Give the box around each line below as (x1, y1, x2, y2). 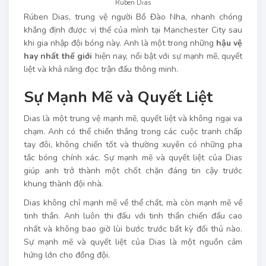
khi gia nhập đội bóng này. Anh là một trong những (24, 37, 216, 49)
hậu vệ (216, 37, 242, 49)
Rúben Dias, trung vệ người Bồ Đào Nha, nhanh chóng (24, 11, 242, 23)
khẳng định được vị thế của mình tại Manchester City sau (24, 24, 242, 36)
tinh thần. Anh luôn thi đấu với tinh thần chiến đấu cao (24, 210, 242, 222)
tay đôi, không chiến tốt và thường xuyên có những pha (24, 139, 242, 151)
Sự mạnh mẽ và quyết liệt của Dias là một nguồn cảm (24, 236, 242, 248)
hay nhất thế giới (24, 50, 93, 62)
